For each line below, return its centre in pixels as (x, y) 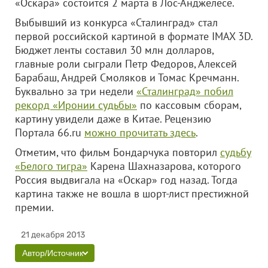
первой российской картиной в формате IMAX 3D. (134, 36)
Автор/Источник (53, 253)
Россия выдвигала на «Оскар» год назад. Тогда (126, 180)
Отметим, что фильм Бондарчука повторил (118, 152)
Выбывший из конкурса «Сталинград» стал (116, 22)
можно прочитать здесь (140, 133)
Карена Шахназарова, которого (164, 166)
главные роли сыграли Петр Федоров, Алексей (126, 64)
